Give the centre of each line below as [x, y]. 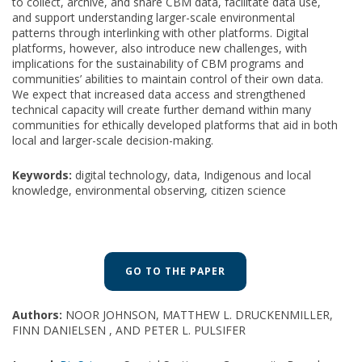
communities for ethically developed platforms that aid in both [175, 124]
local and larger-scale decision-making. [113, 140]
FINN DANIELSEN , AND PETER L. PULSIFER [129, 330]
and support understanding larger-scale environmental [154, 17]
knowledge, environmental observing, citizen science [149, 190]
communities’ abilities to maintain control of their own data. [168, 78]
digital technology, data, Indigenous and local [192, 175]
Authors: [37, 314]
